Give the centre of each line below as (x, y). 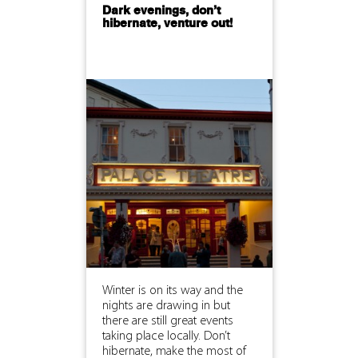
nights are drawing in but (166, 306)
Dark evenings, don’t (161, 11)
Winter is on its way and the (172, 290)
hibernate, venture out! (167, 24)
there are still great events (167, 321)
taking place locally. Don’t (166, 336)
